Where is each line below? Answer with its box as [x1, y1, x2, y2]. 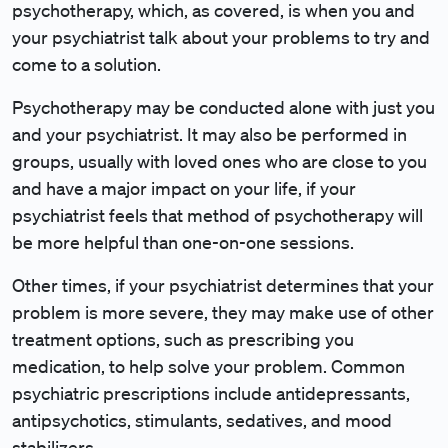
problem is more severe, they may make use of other [12, 301, 434, 323]
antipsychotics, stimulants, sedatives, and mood [12, 409, 392, 431]
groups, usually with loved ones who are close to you [12, 150, 427, 172]
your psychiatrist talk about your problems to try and [12, 26, 430, 48]
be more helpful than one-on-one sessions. [12, 231, 354, 253]
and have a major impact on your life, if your [12, 177, 356, 199]
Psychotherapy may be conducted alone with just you [12, 96, 435, 118]
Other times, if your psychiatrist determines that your [12, 274, 434, 296]
